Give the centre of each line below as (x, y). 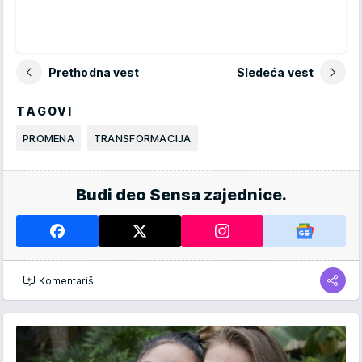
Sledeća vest (275, 72)
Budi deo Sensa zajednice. (181, 195)
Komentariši (67, 280)
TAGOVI (45, 112)
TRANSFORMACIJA (142, 139)
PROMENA (48, 139)
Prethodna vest (94, 72)
